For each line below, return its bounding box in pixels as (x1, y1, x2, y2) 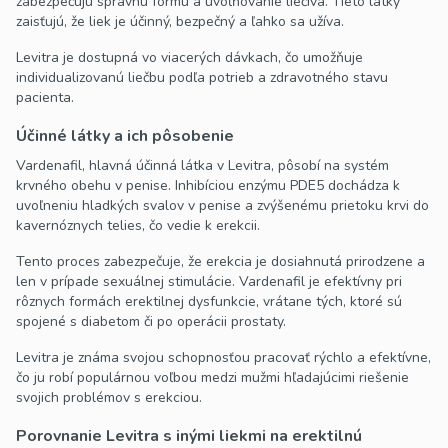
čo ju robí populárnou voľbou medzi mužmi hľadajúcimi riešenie (16, 368, 409, 388)
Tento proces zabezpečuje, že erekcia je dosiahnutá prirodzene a (16, 252, 425, 272)
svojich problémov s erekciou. (16, 388, 202, 408)
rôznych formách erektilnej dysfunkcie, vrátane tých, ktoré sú (16, 292, 402, 312)
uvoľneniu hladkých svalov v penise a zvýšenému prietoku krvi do (16, 196, 429, 216)
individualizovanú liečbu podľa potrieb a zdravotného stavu (16, 68, 388, 88)
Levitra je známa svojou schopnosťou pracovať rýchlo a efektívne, (16, 348, 431, 368)
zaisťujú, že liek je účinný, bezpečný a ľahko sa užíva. (16, 12, 344, 32)
